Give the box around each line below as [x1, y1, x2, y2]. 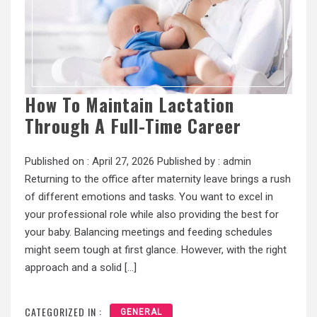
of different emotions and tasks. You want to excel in [25, 190, 273, 204]
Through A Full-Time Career [25, 113, 241, 139]
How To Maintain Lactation [25, 91, 234, 118]
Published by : [154, 155, 223, 168]
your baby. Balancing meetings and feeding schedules [25, 226, 272, 239]
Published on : [25, 155, 92, 168]
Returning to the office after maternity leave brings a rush [25, 173, 291, 186]
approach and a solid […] [25, 261, 137, 275]
